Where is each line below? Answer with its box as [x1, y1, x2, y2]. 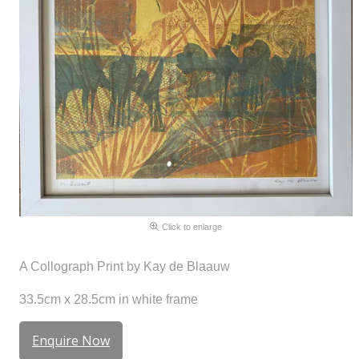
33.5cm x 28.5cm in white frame [19, 291, 199, 306]
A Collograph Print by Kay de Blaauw [19, 259, 231, 274]
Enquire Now [32, 331, 111, 349]
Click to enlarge [162, 222, 223, 232]
